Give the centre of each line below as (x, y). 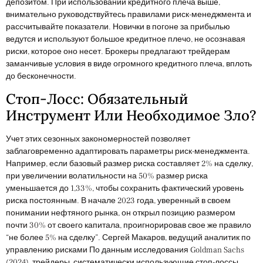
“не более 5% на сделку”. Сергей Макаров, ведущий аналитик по (128, 237)
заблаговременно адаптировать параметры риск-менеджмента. (128, 151)
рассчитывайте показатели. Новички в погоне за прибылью (118, 27)
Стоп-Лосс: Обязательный (97, 99)
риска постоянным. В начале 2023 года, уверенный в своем (118, 200)
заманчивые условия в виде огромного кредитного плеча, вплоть (129, 64)
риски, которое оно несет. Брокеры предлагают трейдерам (118, 51)
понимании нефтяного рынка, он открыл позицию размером (121, 213)
